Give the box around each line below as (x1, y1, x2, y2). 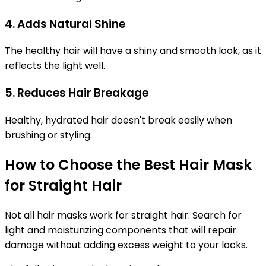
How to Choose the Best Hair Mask (5, 154, 252, 175)
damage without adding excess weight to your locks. (5, 237, 248, 252)
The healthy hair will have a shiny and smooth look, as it (5, 44, 261, 58)
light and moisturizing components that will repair (5, 223, 236, 237)
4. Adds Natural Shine (5, 15, 125, 32)
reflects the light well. (5, 59, 105, 73)
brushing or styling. (5, 128, 92, 142)
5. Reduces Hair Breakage (5, 84, 148, 101)
